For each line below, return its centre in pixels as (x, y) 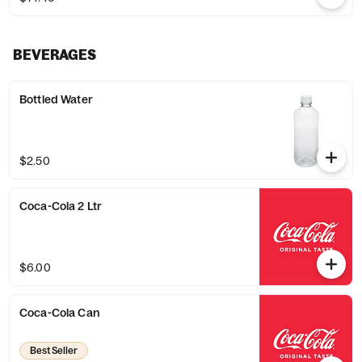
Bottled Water (56, 99)
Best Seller (54, 350)
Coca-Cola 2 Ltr (61, 206)
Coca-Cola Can (59, 313)
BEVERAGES (55, 55)
